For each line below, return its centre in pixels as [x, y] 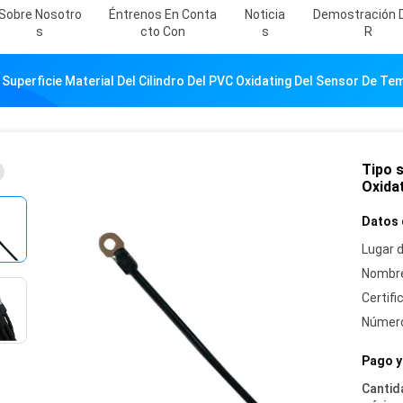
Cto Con [162, 31]
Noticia [265, 14]
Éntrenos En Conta [162, 14]
